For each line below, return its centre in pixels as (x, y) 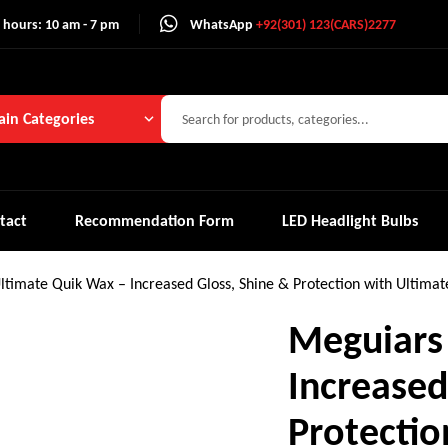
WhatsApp (223, 24)
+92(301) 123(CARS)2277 (326, 24)
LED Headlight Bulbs (350, 220)
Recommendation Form (155, 220)
